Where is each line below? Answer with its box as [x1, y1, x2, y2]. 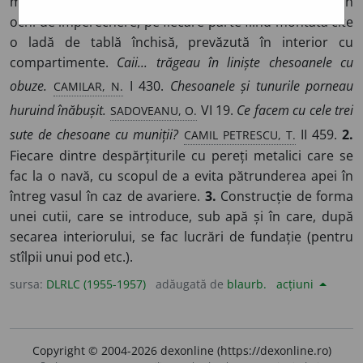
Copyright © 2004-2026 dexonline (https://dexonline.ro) [32, 343, 331, 359]
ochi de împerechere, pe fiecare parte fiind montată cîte [10, 13, 353, 32]
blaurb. [227, 276, 267, 293]
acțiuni [276, 276, 317, 293]
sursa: [10, 276, 46, 293]
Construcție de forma [216, 187, 354, 206]
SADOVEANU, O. [109, 98, 198, 121]
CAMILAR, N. [53, 74, 123, 96]
